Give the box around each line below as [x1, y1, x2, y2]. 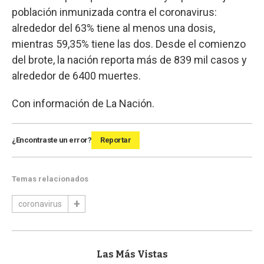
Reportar [100, 135, 131, 144]
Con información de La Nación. [12, 97, 154, 110]
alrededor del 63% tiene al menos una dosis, [12, 21, 215, 34]
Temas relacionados [12, 174, 88, 183]
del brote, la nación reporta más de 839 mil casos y [12, 53, 247, 66]
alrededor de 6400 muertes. [12, 69, 141, 82]
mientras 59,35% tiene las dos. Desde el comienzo [12, 37, 246, 50]
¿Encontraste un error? [12, 135, 91, 144]
